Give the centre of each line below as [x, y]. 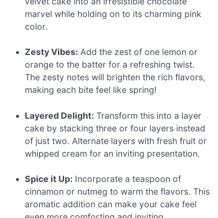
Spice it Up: [49, 179]
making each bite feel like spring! [91, 90]
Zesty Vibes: [52, 52]
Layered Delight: [60, 115]
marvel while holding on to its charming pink [113, 14]
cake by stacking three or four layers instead [115, 128]
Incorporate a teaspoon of [127, 179]
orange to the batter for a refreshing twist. [110, 65]
